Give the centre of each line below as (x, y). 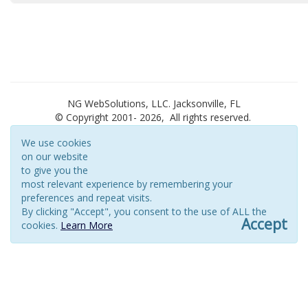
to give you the (55, 170)
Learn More (87, 225)
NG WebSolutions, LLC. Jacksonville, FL (154, 104)
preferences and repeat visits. (87, 198)
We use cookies (56, 143)
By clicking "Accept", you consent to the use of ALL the (144, 212)
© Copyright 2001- (97, 118)
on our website (55, 157)
